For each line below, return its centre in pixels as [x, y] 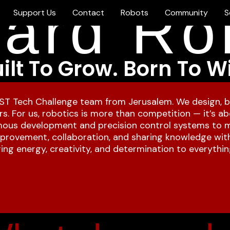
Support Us [35, 13]
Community [186, 13]
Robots [135, 13]
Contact [88, 13]
